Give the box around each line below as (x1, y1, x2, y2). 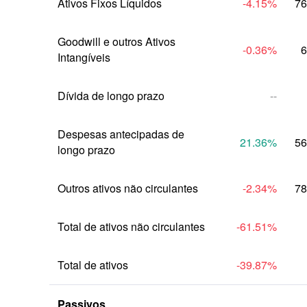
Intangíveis (58, 49, 110, 65)
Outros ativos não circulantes (58, 180, 198, 196)
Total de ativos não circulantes (58, 219, 205, 234)
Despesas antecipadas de (58, 126, 184, 142)
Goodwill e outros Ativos (58, 34, 175, 49)
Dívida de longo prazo (58, 88, 164, 103)
